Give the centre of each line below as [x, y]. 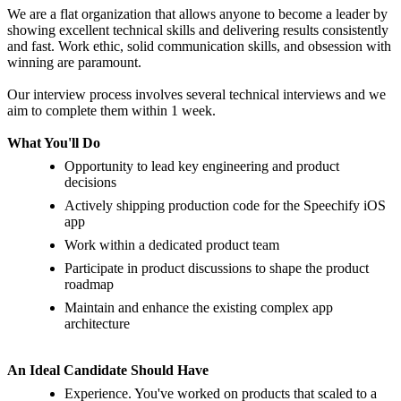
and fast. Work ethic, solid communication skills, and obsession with [199, 47]
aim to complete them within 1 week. [111, 111]
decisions [90, 183]
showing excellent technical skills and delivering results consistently [198, 30]
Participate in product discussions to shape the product [217, 269]
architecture [97, 324]
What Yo [34, 143]
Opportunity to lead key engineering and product [202, 166]
